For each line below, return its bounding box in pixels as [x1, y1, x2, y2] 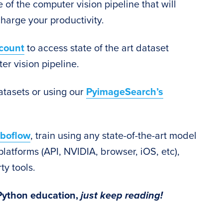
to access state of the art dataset [24, 42, 169, 54]
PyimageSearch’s [86, 86, 163, 98]
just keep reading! [81, 190, 163, 202]
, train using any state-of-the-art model [30, 130, 197, 142]
